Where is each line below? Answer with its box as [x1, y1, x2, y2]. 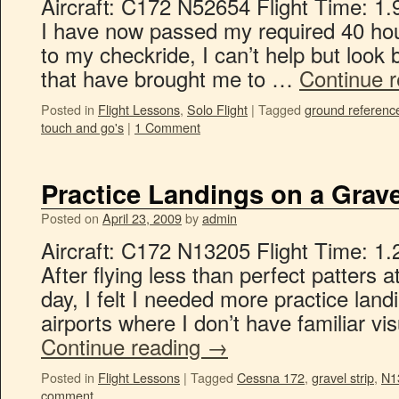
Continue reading [41, 330, 207, 362]
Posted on [41, 208, 99, 227]
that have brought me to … [41, 62, 299, 94]
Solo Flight [187, 100, 248, 118]
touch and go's [41, 118, 124, 136]
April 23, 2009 [102, 208, 182, 227]
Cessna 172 [237, 368, 305, 387]
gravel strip [312, 368, 374, 387]
